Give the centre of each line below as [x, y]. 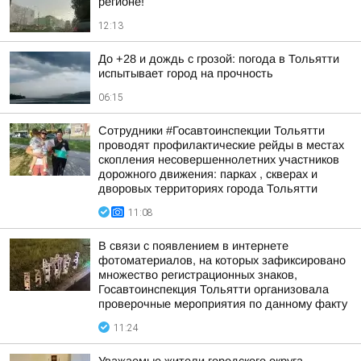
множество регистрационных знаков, [198, 275]
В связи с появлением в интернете [193, 246]
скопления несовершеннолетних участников [219, 160]
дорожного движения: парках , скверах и [208, 174]
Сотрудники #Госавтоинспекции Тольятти [212, 131]
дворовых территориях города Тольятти [208, 189]
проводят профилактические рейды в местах [221, 145]
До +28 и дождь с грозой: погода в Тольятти [219, 59]
